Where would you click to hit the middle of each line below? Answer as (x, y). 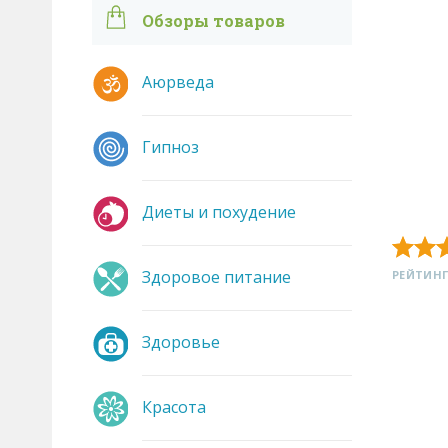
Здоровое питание (216, 277)
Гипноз (170, 147)
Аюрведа (178, 82)
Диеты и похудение (219, 212)
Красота (174, 407)
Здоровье (181, 342)
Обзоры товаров (213, 20)
